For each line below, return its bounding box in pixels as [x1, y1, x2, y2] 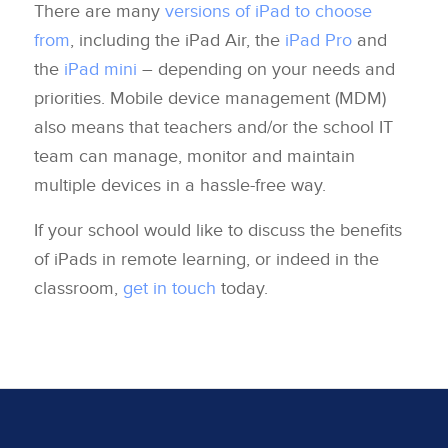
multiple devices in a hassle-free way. [33, 175, 326, 197]
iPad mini [63, 59, 137, 81]
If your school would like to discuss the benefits [33, 219, 402, 241]
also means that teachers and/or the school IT [33, 117, 393, 139]
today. [215, 277, 268, 299]
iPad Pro [284, 30, 352, 52]
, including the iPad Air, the [69, 30, 285, 52]
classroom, [33, 277, 123, 299]
